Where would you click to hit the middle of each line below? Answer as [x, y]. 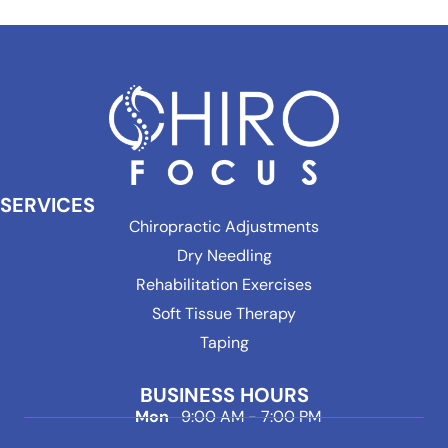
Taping [224, 343]
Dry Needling [224, 256]
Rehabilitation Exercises [224, 285]
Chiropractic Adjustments [224, 227]
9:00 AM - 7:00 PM [249, 417]
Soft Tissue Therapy [224, 314]
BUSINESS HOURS [224, 395]
